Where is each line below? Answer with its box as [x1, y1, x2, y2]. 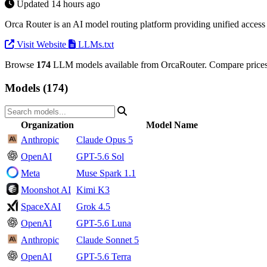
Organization [21, 120, 74, 131]
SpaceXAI [21, 201, 61, 212]
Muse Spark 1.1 [76, 168, 136, 179]
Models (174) [5, 81, 68, 94]
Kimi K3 [76, 185, 110, 195]
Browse [5, 59, 36, 70]
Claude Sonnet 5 [76, 235, 139, 246]
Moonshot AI [21, 185, 71, 195]
